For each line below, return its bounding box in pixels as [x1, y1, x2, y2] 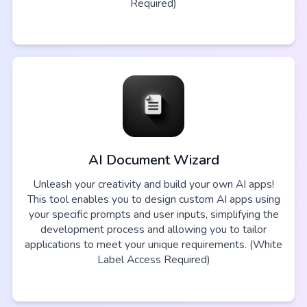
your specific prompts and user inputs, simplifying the [28, 207, 279, 223]
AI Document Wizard [88, 151, 219, 170]
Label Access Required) [97, 252, 210, 268]
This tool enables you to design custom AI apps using [27, 192, 280, 208]
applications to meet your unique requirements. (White [25, 237, 282, 253]
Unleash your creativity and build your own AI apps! [33, 177, 274, 193]
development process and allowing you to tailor [40, 222, 267, 238]
